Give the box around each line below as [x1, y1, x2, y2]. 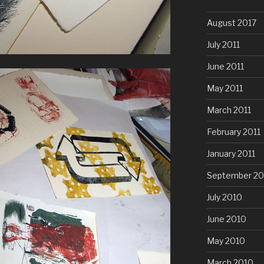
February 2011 [206, 127, 260, 137]
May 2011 [206, 83, 243, 94]
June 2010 [206, 214, 246, 225]
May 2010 [206, 236, 245, 246]
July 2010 [206, 192, 242, 203]
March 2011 [206, 105, 251, 115]
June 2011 [206, 61, 244, 72]
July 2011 [206, 39, 240, 50]
